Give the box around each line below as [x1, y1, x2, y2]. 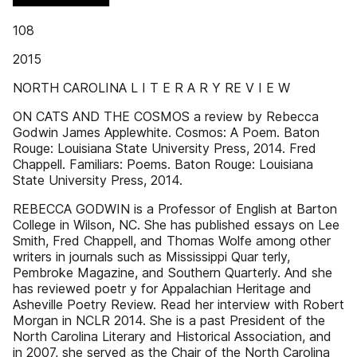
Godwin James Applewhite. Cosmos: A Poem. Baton [13, 124, 320, 140]
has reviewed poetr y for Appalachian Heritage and [13, 280, 312, 296]
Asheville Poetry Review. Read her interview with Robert [13, 296, 344, 312]
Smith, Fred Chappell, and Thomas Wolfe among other [13, 233, 331, 249]
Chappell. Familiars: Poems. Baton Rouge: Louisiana [13, 156, 313, 172]
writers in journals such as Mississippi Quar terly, [13, 249, 290, 265]
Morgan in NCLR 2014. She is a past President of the [13, 312, 325, 328]
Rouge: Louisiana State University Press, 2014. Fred [13, 140, 316, 156]
